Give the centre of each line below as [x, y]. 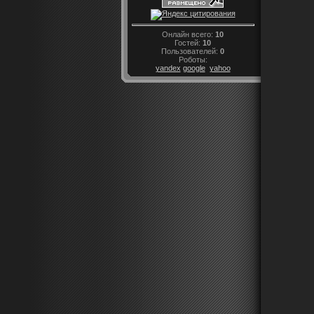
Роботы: [193, 59]
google [194, 68]
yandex [168, 68]
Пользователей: [191, 51]
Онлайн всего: [189, 34]
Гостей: [189, 42]
